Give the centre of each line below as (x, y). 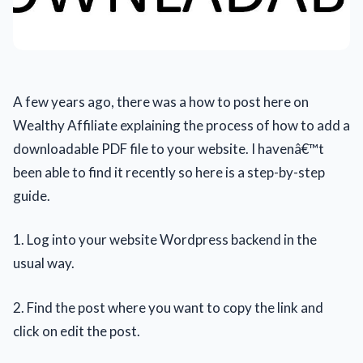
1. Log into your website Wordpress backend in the (165, 240)
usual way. (44, 263)
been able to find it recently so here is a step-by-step (169, 172)
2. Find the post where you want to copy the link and (168, 307)
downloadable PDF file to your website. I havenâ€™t (169, 148)
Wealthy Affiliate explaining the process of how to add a (181, 125)
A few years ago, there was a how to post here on (161, 101)
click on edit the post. (77, 331)
